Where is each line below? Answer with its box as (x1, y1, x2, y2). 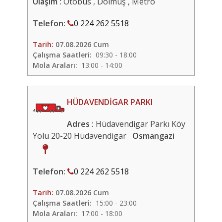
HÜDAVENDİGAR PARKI (66, 97, 153, 108)
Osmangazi (132, 130, 174, 141)
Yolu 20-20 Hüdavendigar (33, 130, 132, 141)
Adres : (66, 118, 96, 129)
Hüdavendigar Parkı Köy (95, 118, 185, 129)
